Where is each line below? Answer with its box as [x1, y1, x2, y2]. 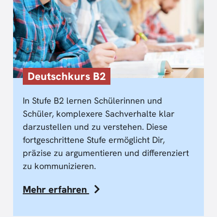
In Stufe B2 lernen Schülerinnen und [23, 94, 162, 106]
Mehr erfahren [23, 183, 89, 196]
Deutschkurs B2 [28, 69, 106, 83]
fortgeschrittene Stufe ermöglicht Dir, [23, 134, 165, 145]
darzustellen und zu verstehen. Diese [23, 121, 168, 132]
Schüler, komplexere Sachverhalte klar [23, 108, 174, 119]
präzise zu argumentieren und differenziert [23, 147, 189, 158]
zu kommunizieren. [23, 160, 96, 171]
